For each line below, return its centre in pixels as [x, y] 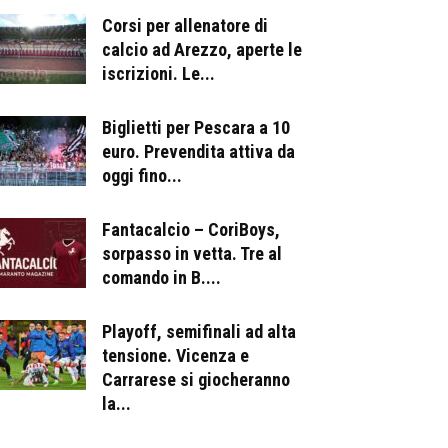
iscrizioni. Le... [158, 73]
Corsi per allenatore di [185, 25]
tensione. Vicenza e [175, 355]
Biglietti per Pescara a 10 [196, 127]
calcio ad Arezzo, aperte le [202, 49]
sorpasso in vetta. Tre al [192, 253]
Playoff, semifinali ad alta [199, 331]
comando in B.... [161, 277]
